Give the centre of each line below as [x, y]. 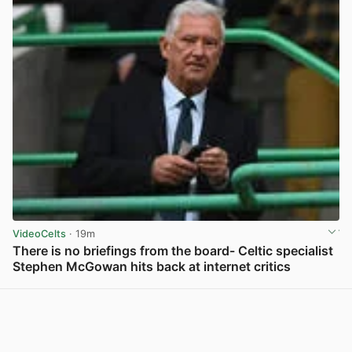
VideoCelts [39, 234]
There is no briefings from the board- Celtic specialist [173, 250]
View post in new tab [288, 283]
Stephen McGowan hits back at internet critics [152, 266]
